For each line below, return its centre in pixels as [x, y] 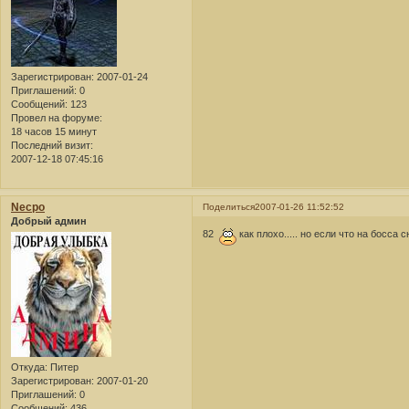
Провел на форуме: [57, 118]
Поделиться [229, 207]
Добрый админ [49, 221]
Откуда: [29, 367]
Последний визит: [52, 146]
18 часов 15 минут [54, 132]
